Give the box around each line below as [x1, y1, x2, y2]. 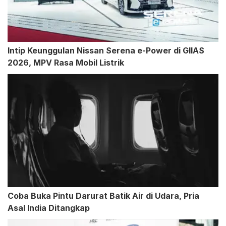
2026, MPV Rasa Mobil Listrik [8, 58, 124, 68]
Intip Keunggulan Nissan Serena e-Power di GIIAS [8, 45, 204, 56]
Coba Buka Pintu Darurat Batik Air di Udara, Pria [8, 191, 199, 201]
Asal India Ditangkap [8, 203, 90, 213]
